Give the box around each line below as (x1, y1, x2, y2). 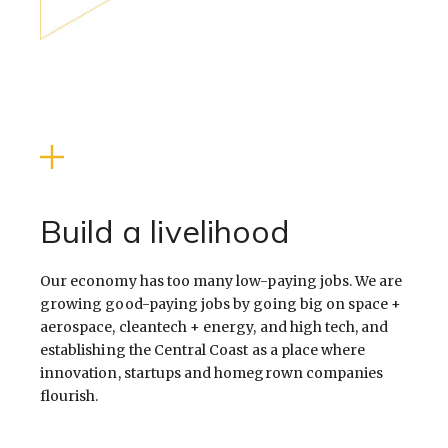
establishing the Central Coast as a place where (40, 341, 366, 360)
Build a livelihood (40, 211, 290, 252)
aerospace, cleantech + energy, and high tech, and (40, 318, 389, 337)
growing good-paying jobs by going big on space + (40, 295, 402, 314)
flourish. (40, 387, 99, 406)
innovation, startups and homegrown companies (40, 364, 384, 383)
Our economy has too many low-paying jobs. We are (40, 272, 403, 291)
